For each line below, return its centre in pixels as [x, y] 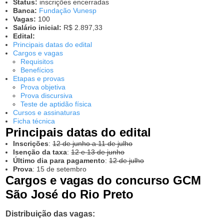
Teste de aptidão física [56, 104]
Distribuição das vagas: [50, 214]
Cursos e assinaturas [47, 112]
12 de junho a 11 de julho [93, 143]
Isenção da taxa [40, 152]
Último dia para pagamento [59, 160]
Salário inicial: [37, 27]
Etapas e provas [39, 78]
